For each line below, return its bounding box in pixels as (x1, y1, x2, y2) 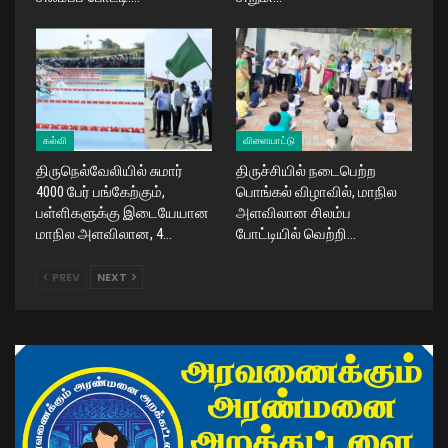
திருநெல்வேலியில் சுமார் (36, 161, 183, 180)
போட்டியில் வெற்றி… (236, 224, 356, 243)
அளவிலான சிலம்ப (236, 203, 351, 222)
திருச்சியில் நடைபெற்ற (236, 161, 376, 180)
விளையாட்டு (243, 134, 295, 146)
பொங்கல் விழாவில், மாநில (236, 182, 397, 201)
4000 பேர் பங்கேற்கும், (36, 182, 165, 201)
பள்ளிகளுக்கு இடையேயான (36, 203, 209, 222)
